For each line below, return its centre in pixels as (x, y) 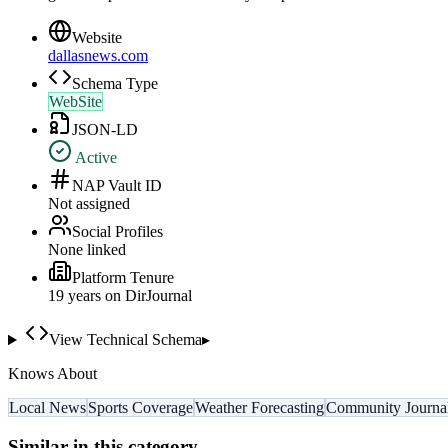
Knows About (52, 374)
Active (94, 158)
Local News (47, 408)
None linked (87, 250)
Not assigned (89, 204)
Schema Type (115, 84)
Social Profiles (117, 232)
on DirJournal (146, 296)
